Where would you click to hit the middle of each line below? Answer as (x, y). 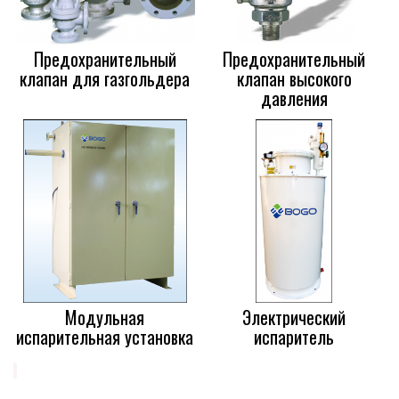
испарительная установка (105, 336)
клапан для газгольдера (105, 78)
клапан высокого (294, 78)
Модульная (105, 317)
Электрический (294, 317)
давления (294, 98)
